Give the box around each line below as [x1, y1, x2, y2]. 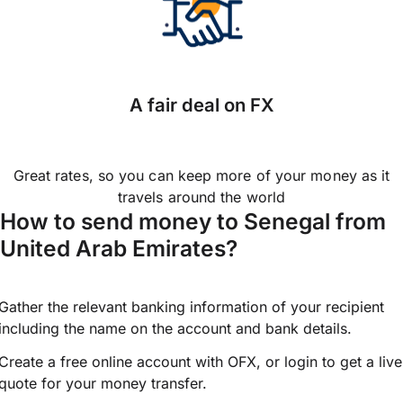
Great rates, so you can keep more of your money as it [13, 166, 390, 185]
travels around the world [117, 188, 286, 207]
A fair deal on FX [129, 94, 274, 117]
